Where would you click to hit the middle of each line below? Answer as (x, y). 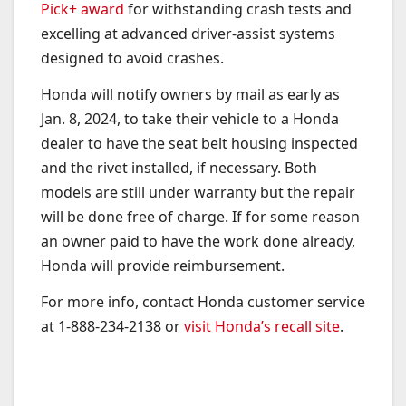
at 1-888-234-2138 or (112, 326)
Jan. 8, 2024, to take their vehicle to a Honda (190, 118)
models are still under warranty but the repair (198, 192)
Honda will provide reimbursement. (163, 265)
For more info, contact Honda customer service (203, 301)
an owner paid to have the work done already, (198, 241)
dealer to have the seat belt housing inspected (199, 143)
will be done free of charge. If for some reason (200, 216)
